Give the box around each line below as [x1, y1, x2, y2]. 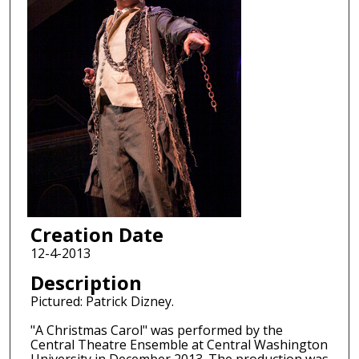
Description [30, 269, 142, 296]
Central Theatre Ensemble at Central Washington [30, 336, 328, 354]
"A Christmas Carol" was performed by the [30, 321, 283, 340]
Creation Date [30, 220, 163, 248]
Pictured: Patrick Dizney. [30, 292, 174, 311]
